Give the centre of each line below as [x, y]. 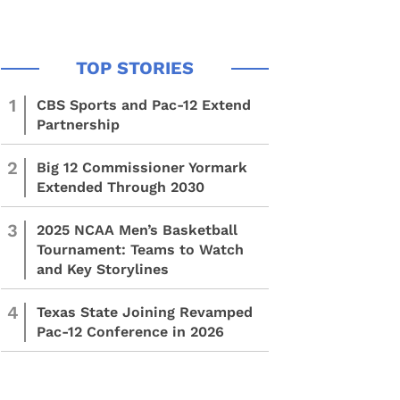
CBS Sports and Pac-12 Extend [144, 105]
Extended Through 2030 [121, 187]
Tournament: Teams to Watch [140, 250]
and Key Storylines [103, 269]
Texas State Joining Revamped [145, 312]
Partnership [78, 125]
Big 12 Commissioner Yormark [142, 167]
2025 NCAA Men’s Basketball [137, 230]
